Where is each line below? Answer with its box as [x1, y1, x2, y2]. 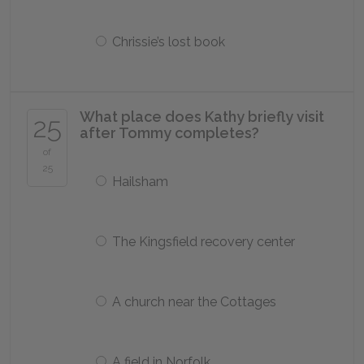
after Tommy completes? [80, 124, 259, 141]
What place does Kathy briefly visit [80, 108, 324, 125]
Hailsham [112, 174, 168, 189]
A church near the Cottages [112, 294, 276, 310]
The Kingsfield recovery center [112, 234, 295, 249]
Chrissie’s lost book [112, 34, 225, 50]
